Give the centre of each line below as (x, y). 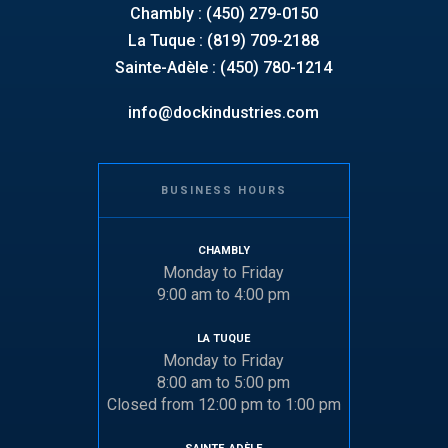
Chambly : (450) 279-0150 (223, 13)
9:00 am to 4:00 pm (224, 294)
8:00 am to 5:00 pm (224, 382)
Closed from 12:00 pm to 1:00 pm (223, 404)
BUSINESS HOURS (223, 190)
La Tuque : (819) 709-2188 (224, 40)
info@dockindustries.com (224, 112)
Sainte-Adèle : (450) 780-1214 (224, 67)
